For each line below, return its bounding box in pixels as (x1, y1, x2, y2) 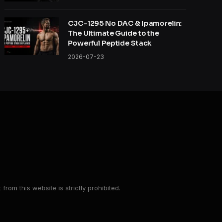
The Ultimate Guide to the (68, 29, 159, 38)
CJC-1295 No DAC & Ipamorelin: (68, 19, 182, 28)
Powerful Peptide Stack (68, 39, 152, 48)
